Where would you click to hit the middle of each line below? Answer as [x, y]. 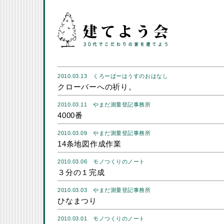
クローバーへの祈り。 [97, 87]
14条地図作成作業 [89, 144]
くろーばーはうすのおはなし [131, 76]
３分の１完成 [81, 172]
